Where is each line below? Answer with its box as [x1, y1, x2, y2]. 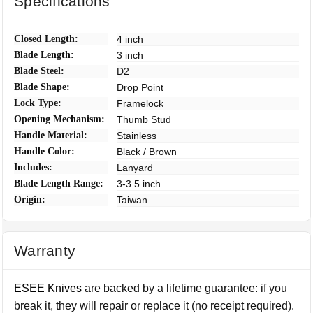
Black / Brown [117, 146, 177, 157]
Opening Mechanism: [14, 114, 105, 124]
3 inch [117, 50, 144, 61]
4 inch [117, 34, 144, 45]
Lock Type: [14, 98, 62, 108]
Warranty [14, 242, 76, 259]
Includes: [14, 162, 53, 173]
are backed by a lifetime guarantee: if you [82, 282, 288, 294]
